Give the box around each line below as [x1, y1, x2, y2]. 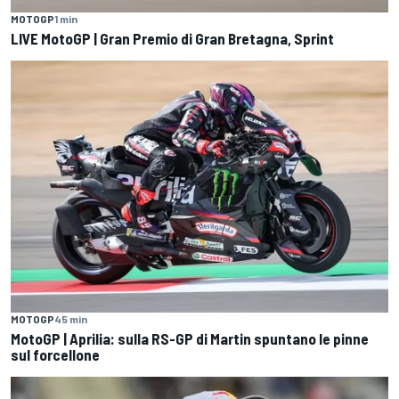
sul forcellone [11, 345, 100, 363]
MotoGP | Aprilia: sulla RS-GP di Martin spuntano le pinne [11, 329, 369, 347]
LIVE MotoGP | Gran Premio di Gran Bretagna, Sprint [11, 29, 334, 48]
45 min [54, 312, 87, 325]
